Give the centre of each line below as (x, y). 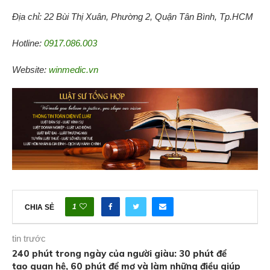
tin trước (29, 238)
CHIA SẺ (39, 207)
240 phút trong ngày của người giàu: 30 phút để (119, 253)
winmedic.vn (74, 69)
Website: (30, 69)
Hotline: (28, 43)
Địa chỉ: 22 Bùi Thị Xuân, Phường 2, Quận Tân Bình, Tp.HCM (133, 16)
